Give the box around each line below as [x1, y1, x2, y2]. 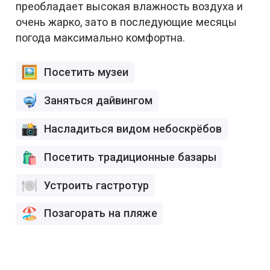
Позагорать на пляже [43, 207, 157, 220]
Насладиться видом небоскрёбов [43, 122, 222, 135]
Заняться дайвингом [43, 94, 152, 107]
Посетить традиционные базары [43, 150, 216, 163]
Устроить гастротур [43, 178, 149, 192]
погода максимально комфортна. [16, 31, 186, 44]
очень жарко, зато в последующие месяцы [16, 15, 237, 28]
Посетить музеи [43, 66, 128, 79]
